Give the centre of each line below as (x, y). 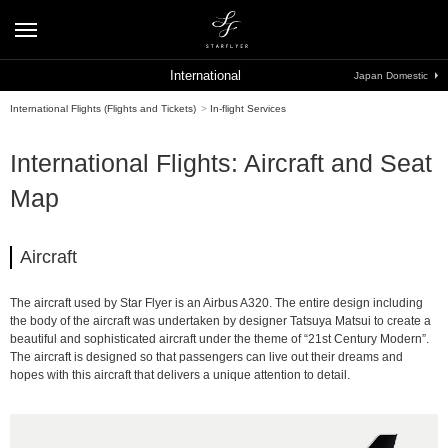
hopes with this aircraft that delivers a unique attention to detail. (180, 375)
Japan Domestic (391, 75)
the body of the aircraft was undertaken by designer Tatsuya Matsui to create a (220, 321)
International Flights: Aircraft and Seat (221, 163)
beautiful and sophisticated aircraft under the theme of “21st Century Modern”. (219, 339)
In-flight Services (248, 108)
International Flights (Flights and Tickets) (103, 108)
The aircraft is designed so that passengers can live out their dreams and (206, 357)
